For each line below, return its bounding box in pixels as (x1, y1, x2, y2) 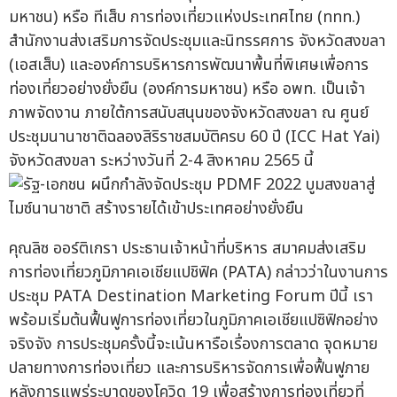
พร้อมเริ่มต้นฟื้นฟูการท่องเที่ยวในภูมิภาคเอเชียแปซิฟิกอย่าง (9, 308, 378, 333)
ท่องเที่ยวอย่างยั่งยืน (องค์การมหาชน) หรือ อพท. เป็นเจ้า (9, 77, 365, 102)
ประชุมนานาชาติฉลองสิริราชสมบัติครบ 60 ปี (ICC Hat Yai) (9, 125, 379, 150)
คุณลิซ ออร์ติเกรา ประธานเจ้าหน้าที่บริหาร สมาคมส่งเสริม (9, 237, 366, 261)
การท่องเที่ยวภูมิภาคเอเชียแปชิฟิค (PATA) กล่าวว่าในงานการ (9, 261, 388, 285)
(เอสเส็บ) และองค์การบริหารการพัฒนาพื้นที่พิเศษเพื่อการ (9, 53, 369, 78)
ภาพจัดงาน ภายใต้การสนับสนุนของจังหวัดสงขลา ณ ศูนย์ (9, 101, 369, 126)
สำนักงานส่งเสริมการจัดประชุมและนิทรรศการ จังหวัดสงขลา (9, 29, 385, 54)
